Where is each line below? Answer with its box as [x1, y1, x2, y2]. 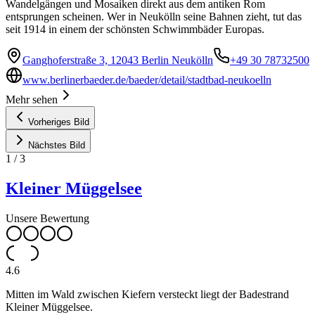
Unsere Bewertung [6, 212, 89, 224]
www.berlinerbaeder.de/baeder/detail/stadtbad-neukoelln [22, 73, 271, 86]
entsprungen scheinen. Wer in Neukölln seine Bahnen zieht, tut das [6, 10, 302, 22]
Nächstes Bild [28, 139, 85, 150]
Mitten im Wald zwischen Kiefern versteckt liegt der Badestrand [6, 288, 289, 300]
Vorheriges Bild [28, 116, 89, 127]
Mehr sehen [6, 93, 58, 105]
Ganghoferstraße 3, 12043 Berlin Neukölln [22, 53, 213, 66]
